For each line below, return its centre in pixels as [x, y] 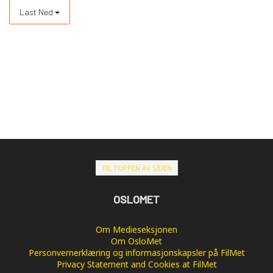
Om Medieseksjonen [136, 229]
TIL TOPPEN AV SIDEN [136, 168]
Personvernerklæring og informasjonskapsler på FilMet [136, 252]
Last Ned [37, 12]
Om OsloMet [136, 241]
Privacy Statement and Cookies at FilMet [136, 264]
